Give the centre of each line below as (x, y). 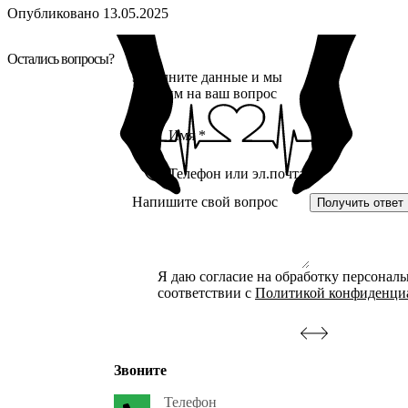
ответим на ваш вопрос (204, 93)
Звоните (140, 370)
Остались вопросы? (61, 58)
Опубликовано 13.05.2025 (88, 13)
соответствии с (206, 292)
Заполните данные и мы (207, 76)
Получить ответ (360, 202)
